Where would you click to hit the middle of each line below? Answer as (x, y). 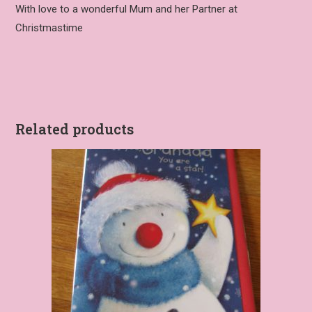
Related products (75, 129)
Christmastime (49, 28)
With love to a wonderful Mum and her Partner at (127, 9)
